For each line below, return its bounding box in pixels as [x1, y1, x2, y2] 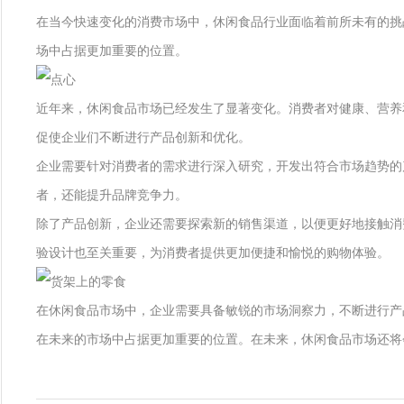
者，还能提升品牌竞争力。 [36, 188, 188, 202]
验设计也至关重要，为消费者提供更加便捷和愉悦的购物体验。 [36, 245, 390, 260]
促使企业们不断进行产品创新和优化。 [36, 130, 251, 144]
